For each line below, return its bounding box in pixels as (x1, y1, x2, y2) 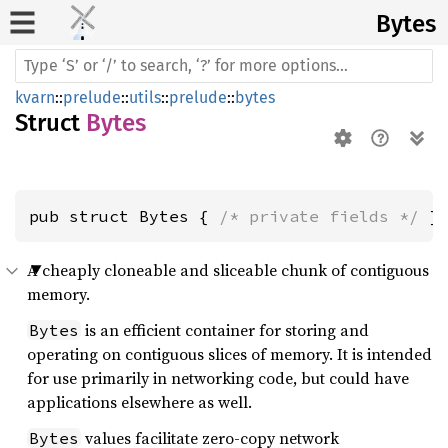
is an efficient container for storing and (81, 319, 369, 341)
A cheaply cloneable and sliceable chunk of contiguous (27, 259, 429, 281)
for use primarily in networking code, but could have (27, 367, 409, 389)
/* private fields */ (219, 206, 419, 226)
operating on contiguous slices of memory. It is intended (27, 343, 432, 365)
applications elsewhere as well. (27, 391, 252, 413)
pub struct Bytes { (29, 206, 219, 226)
